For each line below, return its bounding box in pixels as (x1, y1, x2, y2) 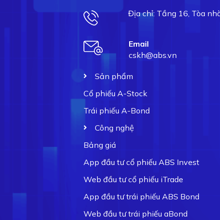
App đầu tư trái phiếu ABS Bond (83, 191, 199, 201)
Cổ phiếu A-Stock (83, 88, 147, 98)
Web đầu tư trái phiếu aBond (83, 208, 188, 219)
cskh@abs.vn (129, 50, 177, 60)
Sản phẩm (94, 71, 133, 81)
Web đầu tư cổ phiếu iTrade (83, 174, 183, 184)
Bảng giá (83, 139, 116, 150)
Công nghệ (94, 122, 134, 133)
